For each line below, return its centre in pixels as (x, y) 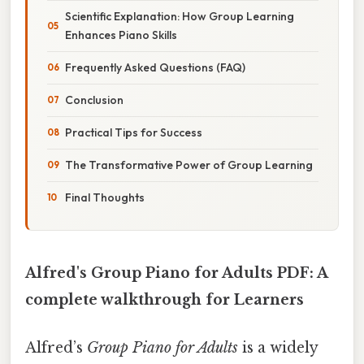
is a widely (278, 348)
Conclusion (94, 100)
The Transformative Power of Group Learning (189, 165)
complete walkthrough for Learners (165, 299)
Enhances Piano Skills (121, 35)
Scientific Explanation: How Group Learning (180, 16)
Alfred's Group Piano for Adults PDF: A (176, 273)
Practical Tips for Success (134, 132)
